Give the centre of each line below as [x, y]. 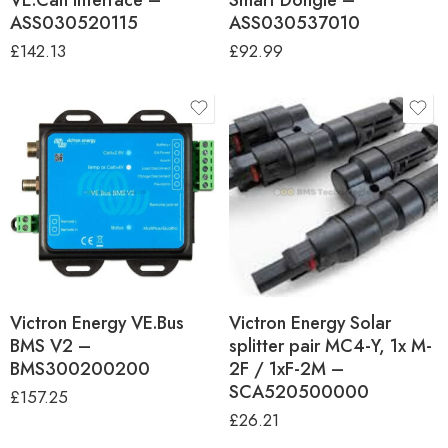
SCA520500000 [299, 391]
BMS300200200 [80, 368]
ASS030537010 [294, 22]
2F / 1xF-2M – [286, 368]
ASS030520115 [74, 22]
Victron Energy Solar [310, 322]
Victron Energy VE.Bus [97, 322]
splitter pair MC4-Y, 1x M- [330, 345]
